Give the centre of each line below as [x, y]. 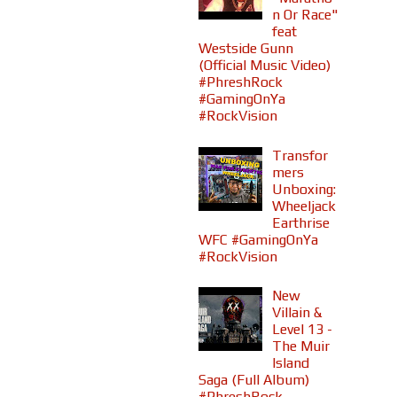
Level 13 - [303, 330]
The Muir [301, 346]
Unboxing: [304, 189]
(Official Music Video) [265, 66]
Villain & [298, 313]
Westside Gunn [246, 49]
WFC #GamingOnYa [258, 239]
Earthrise [301, 222]
